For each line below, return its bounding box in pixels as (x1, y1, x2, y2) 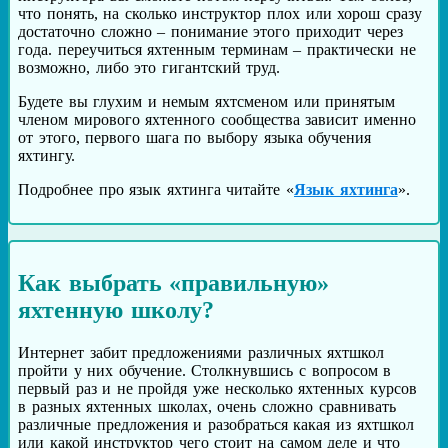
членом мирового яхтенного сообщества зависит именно (18, 110, 416, 128)
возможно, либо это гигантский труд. (18, 58, 281, 76)
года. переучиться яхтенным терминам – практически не (18, 40, 416, 58)
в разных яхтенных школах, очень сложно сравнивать (18, 397, 396, 415)
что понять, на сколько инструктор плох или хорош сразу (18, 4, 422, 22)
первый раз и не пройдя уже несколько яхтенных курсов (18, 379, 417, 397)
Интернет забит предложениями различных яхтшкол (18, 343, 385, 361)
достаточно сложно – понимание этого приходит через (18, 22, 403, 40)
